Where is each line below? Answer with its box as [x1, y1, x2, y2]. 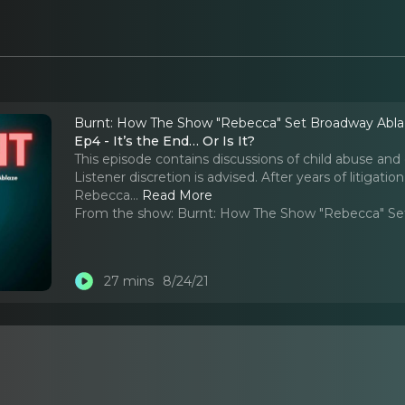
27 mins [103, 273, 154, 290]
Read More [142, 186, 213, 203]
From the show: [74, 204, 174, 221]
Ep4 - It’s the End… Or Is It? [74, 132, 256, 149]
